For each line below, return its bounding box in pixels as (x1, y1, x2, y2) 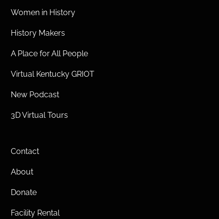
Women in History (11, 8, 76, 18)
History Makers (11, 28, 66, 38)
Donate (11, 187, 37, 197)
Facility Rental (11, 208, 60, 218)
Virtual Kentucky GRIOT (11, 69, 95, 79)
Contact (11, 147, 40, 156)
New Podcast (11, 89, 60, 99)
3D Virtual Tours (11, 110, 68, 120)
